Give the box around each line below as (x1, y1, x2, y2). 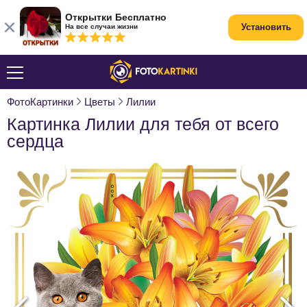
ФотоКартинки (7, 96, 73, 108)
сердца (7, 132, 64, 151)
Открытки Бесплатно (65, 12, 167, 23)
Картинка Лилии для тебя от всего (7, 114, 279, 134)
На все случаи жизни (65, 23, 138, 30)
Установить (241, 22, 291, 32)
